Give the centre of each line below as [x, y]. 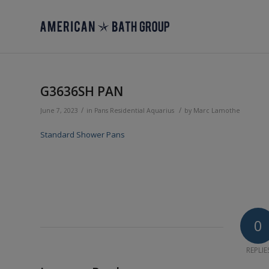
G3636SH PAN [82, 91]
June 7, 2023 [59, 110]
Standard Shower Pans [83, 135]
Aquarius [160, 110]
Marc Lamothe [217, 110]
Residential [127, 110]
